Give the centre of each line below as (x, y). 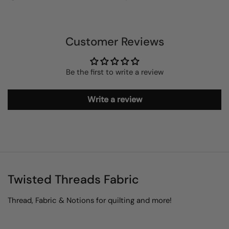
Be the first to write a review (114, 72)
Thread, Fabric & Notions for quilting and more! (90, 200)
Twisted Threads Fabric (73, 179)
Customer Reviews (114, 42)
